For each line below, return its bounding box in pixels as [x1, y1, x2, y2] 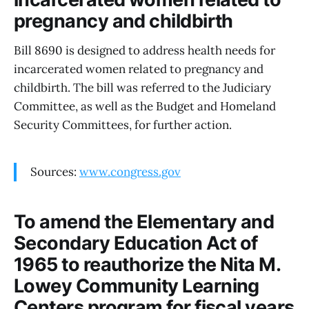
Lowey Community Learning [14, 275, 259, 298]
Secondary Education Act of [14, 232, 258, 255]
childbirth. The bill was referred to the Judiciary [14, 79, 271, 95]
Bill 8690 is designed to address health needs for [14, 42, 275, 58]
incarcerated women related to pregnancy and [14, 61, 263, 77]
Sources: [30, 163, 79, 179]
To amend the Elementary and [14, 210, 275, 234]
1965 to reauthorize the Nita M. [14, 253, 281, 277]
